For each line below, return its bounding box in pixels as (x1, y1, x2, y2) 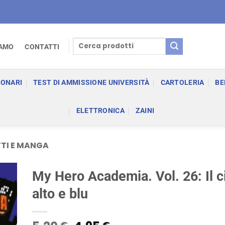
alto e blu (32, 186, 88, 202)
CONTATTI (25, 42, 60, 51)
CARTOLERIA (160, 78, 204, 87)
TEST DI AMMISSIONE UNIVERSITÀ (33, 78, 150, 87)
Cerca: (72, 38, 96, 47)
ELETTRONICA (76, 106, 125, 115)
